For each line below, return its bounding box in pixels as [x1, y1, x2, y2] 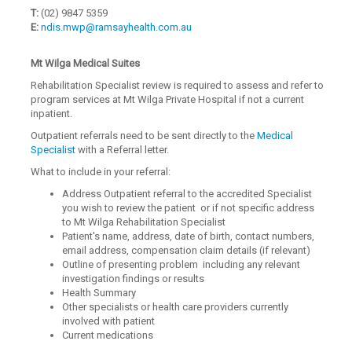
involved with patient [62, 315, 156, 327]
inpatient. [31, 108, 73, 119]
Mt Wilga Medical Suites [31, 57, 145, 69]
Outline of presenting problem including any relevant [62, 258, 301, 270]
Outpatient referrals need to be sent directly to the [31, 130, 258, 141]
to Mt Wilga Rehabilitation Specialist [62, 216, 229, 228]
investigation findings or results [62, 273, 205, 284]
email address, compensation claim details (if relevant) [62, 244, 311, 256]
